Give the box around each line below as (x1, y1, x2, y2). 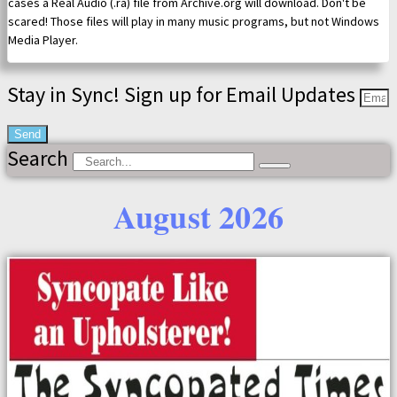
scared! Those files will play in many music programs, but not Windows (8, 13, 379, 30)
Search (7, 144, 68, 173)
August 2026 (113, 193, 284, 240)
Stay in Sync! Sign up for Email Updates (7, 81, 360, 109)
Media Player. (8, 32, 78, 49)
